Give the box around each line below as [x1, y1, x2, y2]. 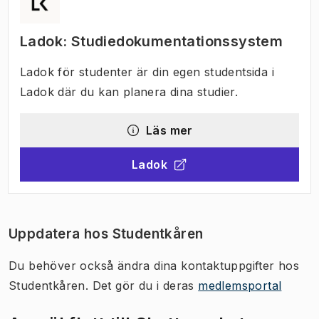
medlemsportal [198, 278, 282, 293]
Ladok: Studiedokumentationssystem [20, 32, 283, 50]
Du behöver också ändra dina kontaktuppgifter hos [9, 258, 300, 273]
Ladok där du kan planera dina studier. [20, 84, 239, 99]
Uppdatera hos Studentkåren [9, 225, 204, 242]
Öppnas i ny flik [169, 166, 261, 181]
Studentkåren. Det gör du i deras [9, 278, 199, 293]
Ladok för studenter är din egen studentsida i [20, 64, 274, 79]
